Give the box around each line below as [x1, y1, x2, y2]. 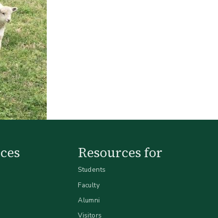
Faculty [78, 180, 100, 190]
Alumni [78, 196, 100, 205]
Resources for [78, 143, 163, 162]
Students [78, 165, 106, 175]
